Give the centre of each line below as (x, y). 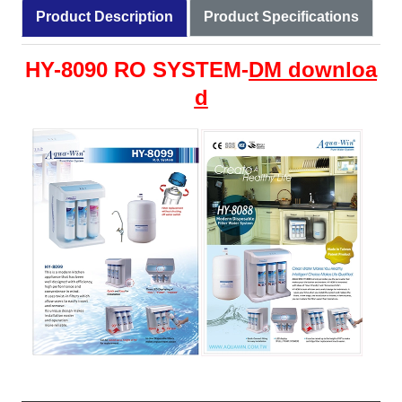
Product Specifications (281, 17)
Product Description (104, 17)
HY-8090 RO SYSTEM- (137, 69)
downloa (332, 69)
